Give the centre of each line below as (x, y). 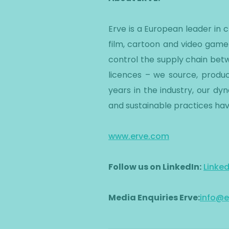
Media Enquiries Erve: (154, 198)
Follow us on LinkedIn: (155, 167)
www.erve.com (139, 136)
